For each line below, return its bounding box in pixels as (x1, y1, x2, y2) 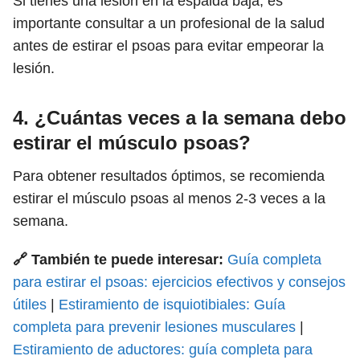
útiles (13, 297, 47, 313)
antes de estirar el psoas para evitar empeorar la (13, 38, 324, 54)
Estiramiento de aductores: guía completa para (13, 342, 313, 358)
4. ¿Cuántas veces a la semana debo (13, 107, 346, 129)
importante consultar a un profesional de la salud (13, 15, 325, 31)
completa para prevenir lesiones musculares (13, 319, 296, 335)
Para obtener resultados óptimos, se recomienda (13, 168, 325, 184)
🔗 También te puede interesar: (13, 252, 223, 268)
